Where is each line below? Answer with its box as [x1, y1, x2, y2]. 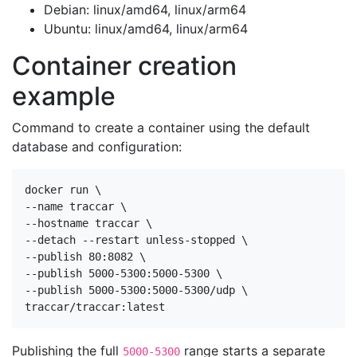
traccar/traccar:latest [25, 300, 165, 313]
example [12, 80, 116, 112]
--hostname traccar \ [25, 217, 152, 229]
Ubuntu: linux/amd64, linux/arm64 [44, 21, 248, 37]
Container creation [12, 50, 237, 81]
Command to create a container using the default [12, 120, 310, 135]
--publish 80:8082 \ [25, 250, 146, 263]
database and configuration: [12, 139, 182, 155]
